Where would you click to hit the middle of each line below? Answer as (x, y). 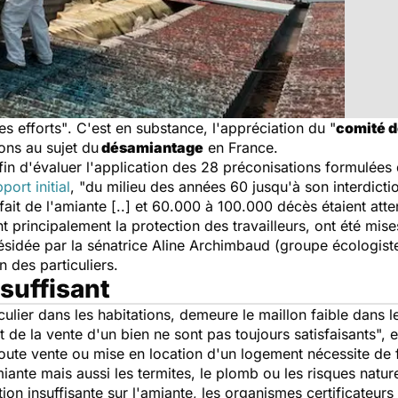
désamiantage (151, 147)
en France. (241, 147)
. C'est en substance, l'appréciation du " (202, 128)
